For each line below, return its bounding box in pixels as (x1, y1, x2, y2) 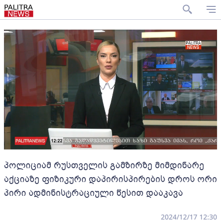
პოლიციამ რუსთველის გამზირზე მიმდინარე (4, 159, 204, 171)
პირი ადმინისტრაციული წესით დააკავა (4, 186, 183, 199)
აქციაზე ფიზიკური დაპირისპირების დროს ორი (4, 173, 217, 185)
